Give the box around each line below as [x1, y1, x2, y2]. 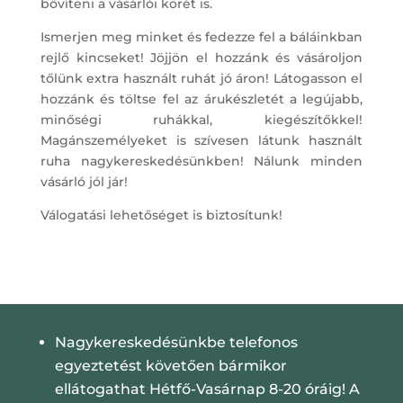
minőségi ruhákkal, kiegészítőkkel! [40, 112, 363, 129]
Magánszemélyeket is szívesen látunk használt [40, 132, 363, 149]
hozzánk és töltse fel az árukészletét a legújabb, [40, 91, 363, 108]
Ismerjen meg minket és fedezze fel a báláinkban [40, 29, 363, 46]
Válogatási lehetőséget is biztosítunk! [40, 207, 282, 224]
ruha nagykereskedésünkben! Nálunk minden [40, 153, 363, 170]
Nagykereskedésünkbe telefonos [54, 334, 298, 352]
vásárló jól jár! [40, 174, 128, 191]
